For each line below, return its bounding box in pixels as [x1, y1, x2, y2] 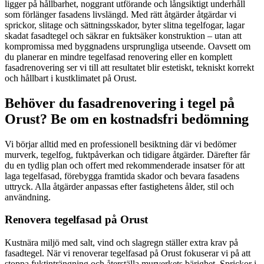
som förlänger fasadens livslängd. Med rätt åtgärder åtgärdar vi [5, 9, 236, 19]
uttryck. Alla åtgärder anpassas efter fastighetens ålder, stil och [5, 181, 234, 192]
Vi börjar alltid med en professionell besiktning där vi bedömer [5, 138, 236, 149]
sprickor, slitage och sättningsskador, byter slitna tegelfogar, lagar [5, 19, 245, 30]
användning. [5, 192, 51, 202]
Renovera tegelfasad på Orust [5, 213, 148, 226]
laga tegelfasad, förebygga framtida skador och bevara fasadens [5, 170, 239, 181]
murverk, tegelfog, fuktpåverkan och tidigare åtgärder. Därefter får [5, 149, 250, 160]
